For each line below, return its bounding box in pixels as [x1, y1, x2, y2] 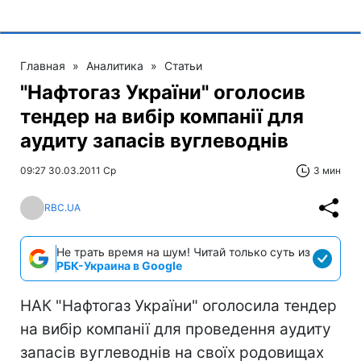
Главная [20, 58, 65, 73]
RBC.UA [44, 201, 81, 214]
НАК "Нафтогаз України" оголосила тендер [20, 296, 337, 315]
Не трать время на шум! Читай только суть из [56, 244, 310, 259]
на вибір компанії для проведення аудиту [20, 319, 331, 338]
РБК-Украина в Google [56, 258, 182, 272]
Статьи [164, 58, 202, 73]
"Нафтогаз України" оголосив [20, 80, 305, 104]
